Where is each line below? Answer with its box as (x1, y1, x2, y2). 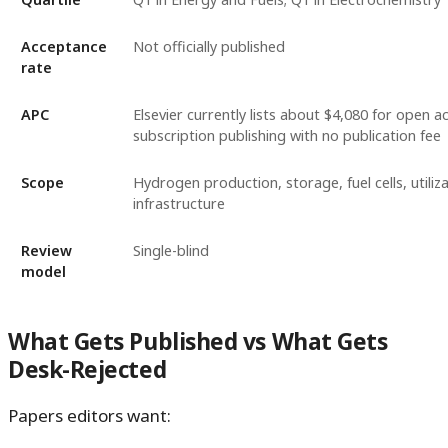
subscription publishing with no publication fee (132, 126, 441, 146)
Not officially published (132, 37, 285, 57)
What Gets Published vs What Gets (8, 326, 388, 357)
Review (20, 241, 72, 261)
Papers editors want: (8, 404, 171, 428)
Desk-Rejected (8, 354, 167, 385)
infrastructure (132, 194, 225, 214)
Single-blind (132, 241, 209, 261)
